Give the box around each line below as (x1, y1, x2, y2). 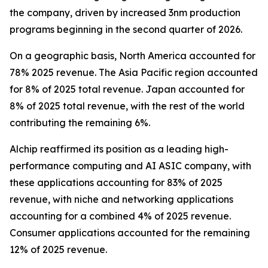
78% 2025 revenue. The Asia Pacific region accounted (10, 66, 258, 78)
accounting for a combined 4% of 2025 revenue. (10, 210, 231, 222)
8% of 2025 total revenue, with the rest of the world (10, 100, 245, 112)
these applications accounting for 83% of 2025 (10, 176, 223, 188)
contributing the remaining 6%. (10, 117, 150, 129)
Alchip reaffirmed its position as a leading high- (10, 143, 229, 155)
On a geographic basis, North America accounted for (10, 50, 255, 62)
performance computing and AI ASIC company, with (10, 160, 251, 172)
